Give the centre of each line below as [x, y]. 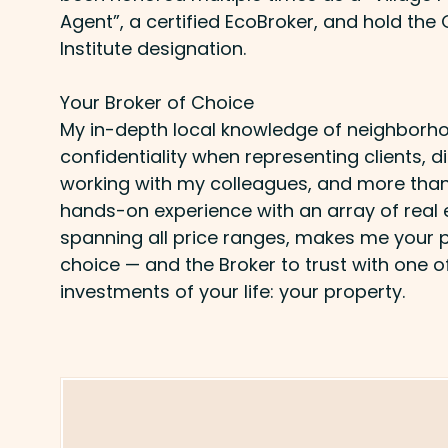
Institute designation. [153, 48]
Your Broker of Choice [157, 102]
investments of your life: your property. [232, 291]
